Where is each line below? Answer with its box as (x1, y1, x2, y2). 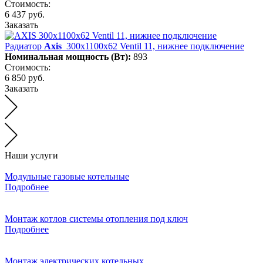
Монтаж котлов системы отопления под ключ (5, 213, 188, 224)
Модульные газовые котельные (5, 171, 129, 181)
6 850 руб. (5, 72, 45, 83)
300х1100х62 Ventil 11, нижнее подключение (66, 41, 244, 51)
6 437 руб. (5, 9, 45, 19)
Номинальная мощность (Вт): (5, 51, 133, 62)
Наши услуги (5, 150, 58, 160)
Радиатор (5, 41, 42, 51)
